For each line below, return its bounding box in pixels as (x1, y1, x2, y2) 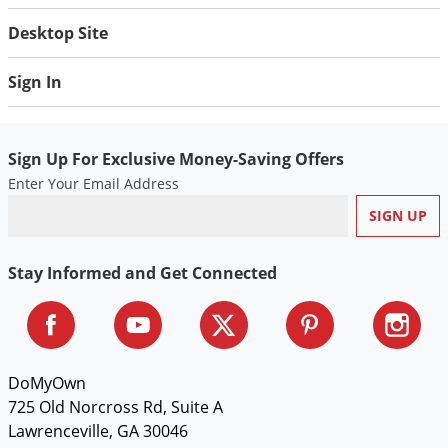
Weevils (122, 104, 174, 123)
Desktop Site (8, 21, 108, 44)
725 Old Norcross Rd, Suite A (8, 395, 223, 418)
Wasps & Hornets (122, 38, 238, 57)
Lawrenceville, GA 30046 (8, 419, 188, 442)
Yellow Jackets (122, 203, 216, 222)
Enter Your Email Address (8, 173, 179, 193)
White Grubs (122, 170, 207, 189)
